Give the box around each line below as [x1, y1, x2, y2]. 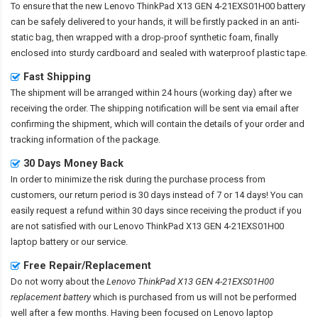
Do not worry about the [11, 276, 106, 287]
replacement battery [11, 292, 91, 303]
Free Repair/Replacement [23, 260, 151, 272]
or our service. [68, 236, 128, 248]
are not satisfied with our [11, 221, 114, 232]
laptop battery [11, 236, 68, 248]
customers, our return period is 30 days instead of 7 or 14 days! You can [11, 190, 303, 201]
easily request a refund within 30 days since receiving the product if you [11, 205, 302, 216]
